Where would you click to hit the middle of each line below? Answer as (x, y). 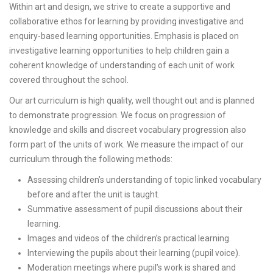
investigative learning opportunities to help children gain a (119, 51)
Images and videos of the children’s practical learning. (129, 238)
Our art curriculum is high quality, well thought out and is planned (132, 101)
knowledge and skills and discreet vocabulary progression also (128, 130)
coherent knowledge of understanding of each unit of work (122, 65)
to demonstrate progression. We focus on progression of (118, 115)
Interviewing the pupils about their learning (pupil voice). (134, 253)
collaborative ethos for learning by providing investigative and (126, 21)
